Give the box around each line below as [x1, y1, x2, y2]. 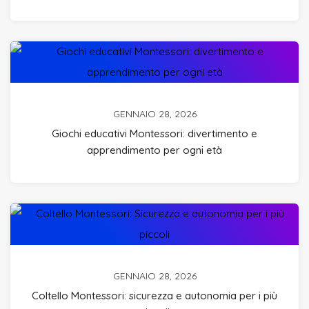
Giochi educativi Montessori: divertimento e [52, 126, 257, 140]
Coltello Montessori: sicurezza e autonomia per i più [32, 288, 277, 302]
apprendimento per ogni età [87, 143, 222, 157]
